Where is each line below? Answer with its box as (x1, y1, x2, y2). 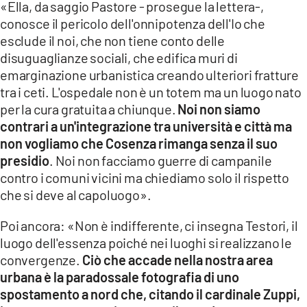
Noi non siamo (177, 100, 261, 117)
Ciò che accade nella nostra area (82, 251, 273, 268)
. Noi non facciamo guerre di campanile (49, 151, 272, 169)
